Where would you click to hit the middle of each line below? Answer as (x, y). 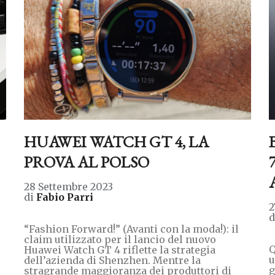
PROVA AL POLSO (86, 162)
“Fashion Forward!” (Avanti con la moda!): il (131, 229)
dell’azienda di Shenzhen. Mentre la (112, 260)
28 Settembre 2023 (68, 186)
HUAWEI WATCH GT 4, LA (116, 141)
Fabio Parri (64, 197)
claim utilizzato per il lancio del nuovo (120, 239)
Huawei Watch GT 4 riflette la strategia (119, 250)
